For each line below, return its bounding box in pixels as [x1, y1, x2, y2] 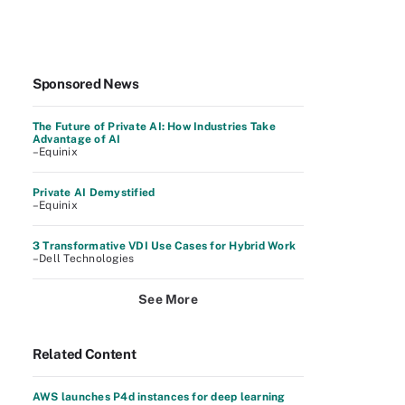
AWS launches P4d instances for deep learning [33, 391, 286, 403]
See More [138, 292, 198, 306]
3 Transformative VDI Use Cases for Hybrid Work [33, 240, 297, 252]
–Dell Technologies [33, 252, 135, 265]
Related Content [33, 346, 137, 362]
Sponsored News [33, 76, 139, 91]
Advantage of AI [33, 133, 121, 146]
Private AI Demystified [33, 186, 155, 199]
